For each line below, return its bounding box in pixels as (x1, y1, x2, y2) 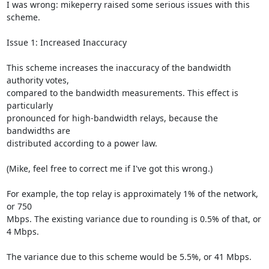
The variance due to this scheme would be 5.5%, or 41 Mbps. (6, 251, 252, 262)
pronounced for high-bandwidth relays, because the (6, 112, 218, 124)
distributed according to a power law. (6, 138, 157, 149)
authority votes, (6, 74, 69, 86)
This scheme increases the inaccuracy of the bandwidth (6, 62, 231, 73)
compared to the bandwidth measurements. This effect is (6, 87, 238, 98)
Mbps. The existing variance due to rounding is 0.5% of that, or (6, 213, 261, 225)
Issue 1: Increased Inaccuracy (6, 37, 127, 48)
